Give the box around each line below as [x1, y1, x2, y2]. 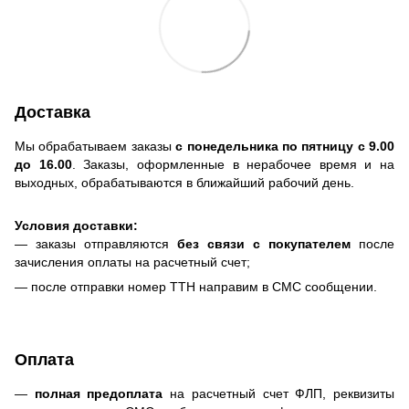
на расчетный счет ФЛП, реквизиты [163, 386, 395, 402]
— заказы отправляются [15, 236, 177, 252]
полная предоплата [34, 386, 163, 402]
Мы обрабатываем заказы [15, 139, 176, 154]
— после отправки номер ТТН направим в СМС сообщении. [15, 279, 377, 295]
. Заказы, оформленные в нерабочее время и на [71, 157, 394, 173]
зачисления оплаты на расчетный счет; [15, 255, 250, 270]
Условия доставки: [15, 218, 138, 234]
